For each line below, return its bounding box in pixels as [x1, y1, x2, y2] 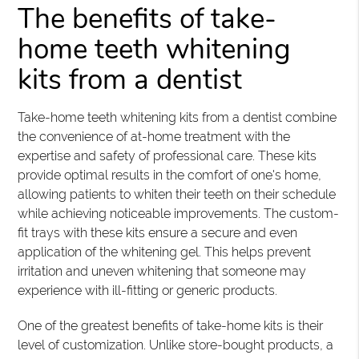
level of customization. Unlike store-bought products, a [18, 337, 334, 353]
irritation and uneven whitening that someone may [18, 264, 307, 279]
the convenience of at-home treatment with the [18, 129, 291, 144]
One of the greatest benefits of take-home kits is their [18, 318, 324, 333]
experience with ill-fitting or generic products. [18, 283, 278, 298]
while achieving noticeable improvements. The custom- [18, 206, 340, 221]
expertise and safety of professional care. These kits [18, 148, 317, 163]
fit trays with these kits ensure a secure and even [18, 225, 298, 240]
